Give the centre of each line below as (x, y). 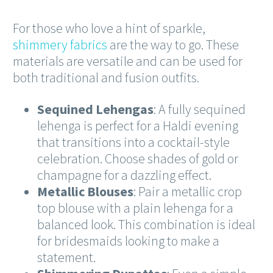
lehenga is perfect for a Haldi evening (138, 125)
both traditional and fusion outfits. (106, 78)
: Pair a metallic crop (188, 191)
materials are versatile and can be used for (128, 61)
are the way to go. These (173, 45)
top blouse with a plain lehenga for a (135, 207)
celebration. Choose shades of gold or (138, 158)
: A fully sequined (200, 109)
